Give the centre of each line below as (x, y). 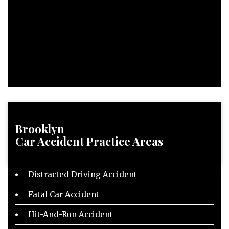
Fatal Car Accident (64, 194)
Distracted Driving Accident (83, 175)
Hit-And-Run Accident (71, 214)
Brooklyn (40, 129)
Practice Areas (125, 141)
